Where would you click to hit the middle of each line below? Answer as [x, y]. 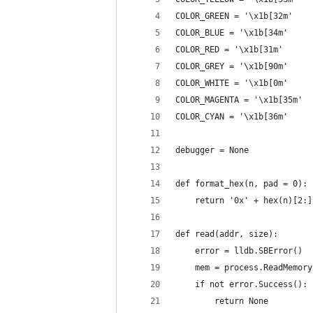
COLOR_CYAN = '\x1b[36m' [232, 117]
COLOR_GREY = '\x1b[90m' [232, 66]
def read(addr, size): [227, 234]
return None [222, 301]
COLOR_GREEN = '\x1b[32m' [234, 16]
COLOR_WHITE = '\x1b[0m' [232, 83]
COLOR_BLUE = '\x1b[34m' [232, 33]
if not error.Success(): [241, 284]
